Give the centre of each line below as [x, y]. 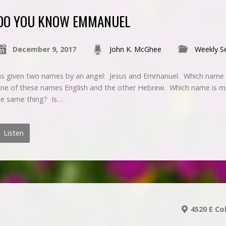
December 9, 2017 [44, 49]
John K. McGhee [135, 49]
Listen [13, 133]
